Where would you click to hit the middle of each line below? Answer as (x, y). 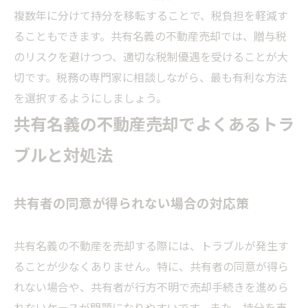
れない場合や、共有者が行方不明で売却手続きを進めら (151, 287)
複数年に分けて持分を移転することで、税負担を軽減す (151, 15)
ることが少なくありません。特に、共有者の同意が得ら (151, 266)
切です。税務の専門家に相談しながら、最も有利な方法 (151, 77)
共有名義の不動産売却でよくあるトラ (154, 124)
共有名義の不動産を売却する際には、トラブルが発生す (151, 246)
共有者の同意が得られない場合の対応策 (131, 203)
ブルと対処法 (63, 155)
